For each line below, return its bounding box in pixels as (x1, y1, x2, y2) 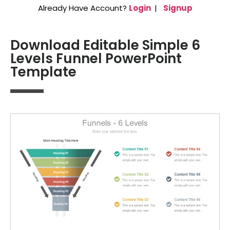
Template (10, 63, 76, 82)
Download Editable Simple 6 (10, 36, 200, 55)
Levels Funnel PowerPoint (10, 49, 182, 68)
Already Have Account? (37, 3, 129, 13)
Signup (163, 3, 193, 13)
